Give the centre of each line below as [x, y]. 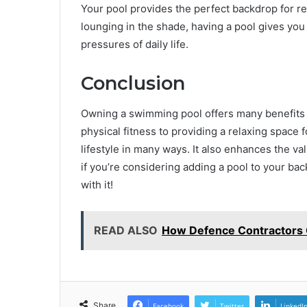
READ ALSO [126, 231]
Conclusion [133, 83]
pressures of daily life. [135, 44]
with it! [97, 185]
